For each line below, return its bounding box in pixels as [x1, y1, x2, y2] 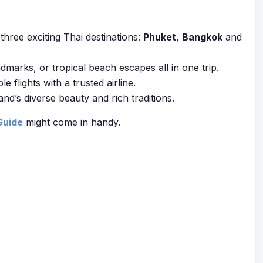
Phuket [143, 31, 176, 43]
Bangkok [182, 31, 222, 43]
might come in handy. [23, 116, 120, 128]
